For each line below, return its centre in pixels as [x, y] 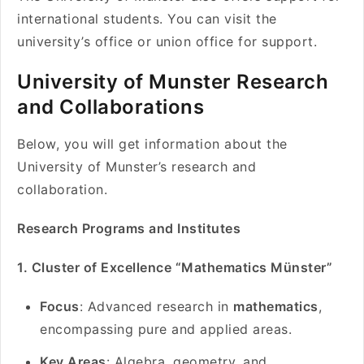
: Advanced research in [156, 306]
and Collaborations [110, 107]
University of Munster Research [173, 82]
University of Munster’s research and [136, 167]
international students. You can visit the [147, 19]
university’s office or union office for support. [167, 41]
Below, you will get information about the [152, 144]
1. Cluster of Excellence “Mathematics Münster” [175, 267]
